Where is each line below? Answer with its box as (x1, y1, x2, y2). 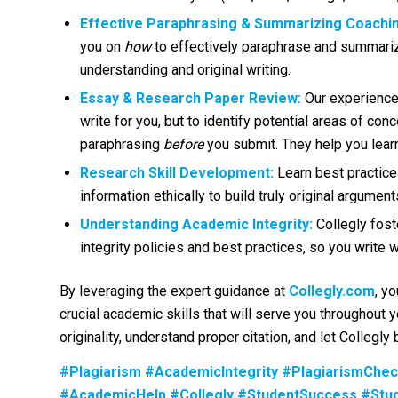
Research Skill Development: (80, 163, 274, 181)
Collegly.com (289, 282, 375, 299)
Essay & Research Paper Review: (80, 89, 301, 107)
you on (80, 37, 124, 55)
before (163, 135, 203, 153)
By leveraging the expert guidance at (60, 282, 289, 299)
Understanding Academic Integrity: (80, 215, 313, 233)
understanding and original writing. (80, 60, 291, 78)
